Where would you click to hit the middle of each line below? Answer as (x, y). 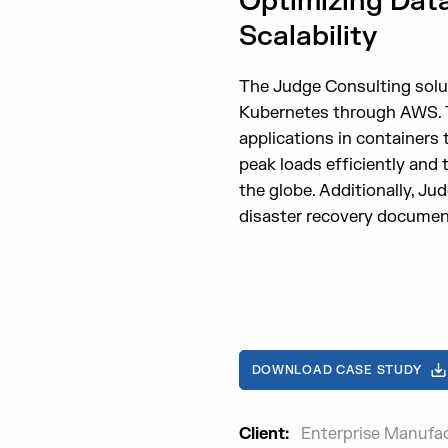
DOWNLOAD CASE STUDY (336, 370)
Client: (263, 434)
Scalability (307, 36)
